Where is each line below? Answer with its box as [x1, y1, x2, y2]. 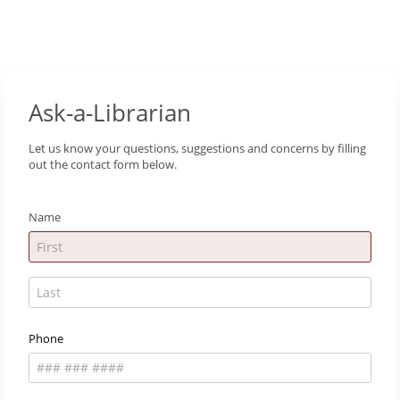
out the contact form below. [29, 156, 177, 172]
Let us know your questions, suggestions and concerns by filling [29, 140, 366, 156]
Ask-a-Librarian [29, 96, 191, 129]
